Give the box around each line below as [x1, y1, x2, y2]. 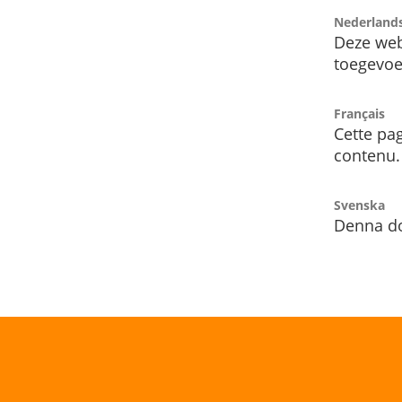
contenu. [334, 144, 400, 167]
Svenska [334, 197, 385, 214]
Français [334, 105, 385, 123]
